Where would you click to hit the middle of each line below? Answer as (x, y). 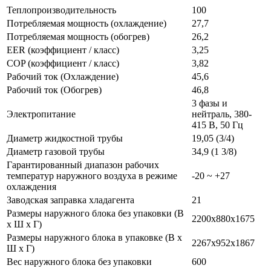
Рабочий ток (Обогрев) (54, 90)
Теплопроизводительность (61, 10)
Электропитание (41, 114)
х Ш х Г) (24, 224)
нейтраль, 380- (222, 114)
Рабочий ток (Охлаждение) (63, 76)
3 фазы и (210, 103)
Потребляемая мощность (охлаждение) (87, 23)
